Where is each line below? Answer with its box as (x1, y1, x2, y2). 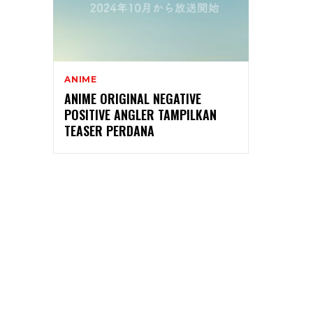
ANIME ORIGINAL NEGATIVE (64, 89, 201, 108)
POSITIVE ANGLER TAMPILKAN (64, 105, 217, 124)
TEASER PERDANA (64, 121, 154, 140)
